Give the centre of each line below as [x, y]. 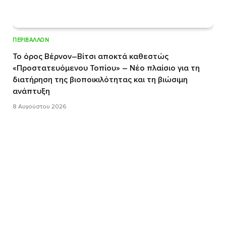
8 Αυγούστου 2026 [40, 106]
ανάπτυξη [31, 91]
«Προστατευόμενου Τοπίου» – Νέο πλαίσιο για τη [106, 68]
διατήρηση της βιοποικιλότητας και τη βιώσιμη [100, 79]
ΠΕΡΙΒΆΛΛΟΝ [31, 40]
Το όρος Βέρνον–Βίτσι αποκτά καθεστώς [91, 56]
